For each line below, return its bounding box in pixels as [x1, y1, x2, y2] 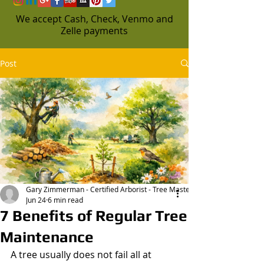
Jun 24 [26, 195, 46, 204]
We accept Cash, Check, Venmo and [15, 12, 173, 25]
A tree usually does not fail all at [11, 248, 154, 261]
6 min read [48, 195, 83, 204]
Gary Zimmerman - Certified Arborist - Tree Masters [26, 184, 196, 194]
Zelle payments [61, 24, 128, 37]
